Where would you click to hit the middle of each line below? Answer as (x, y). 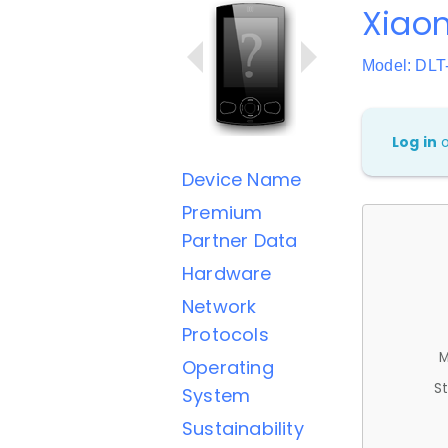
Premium (222, 212)
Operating (228, 367)
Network (219, 306)
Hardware (227, 273)
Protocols (225, 334)
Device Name (242, 179)
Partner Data (240, 240)
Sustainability (243, 428)
